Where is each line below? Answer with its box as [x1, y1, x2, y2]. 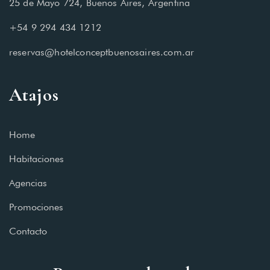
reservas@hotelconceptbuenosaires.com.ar [9, 46, 195, 58]
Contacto [9, 225, 47, 237]
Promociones [9, 201, 63, 213]
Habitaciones [9, 153, 64, 165]
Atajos [9, 84, 59, 107]
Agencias [9, 177, 47, 189]
